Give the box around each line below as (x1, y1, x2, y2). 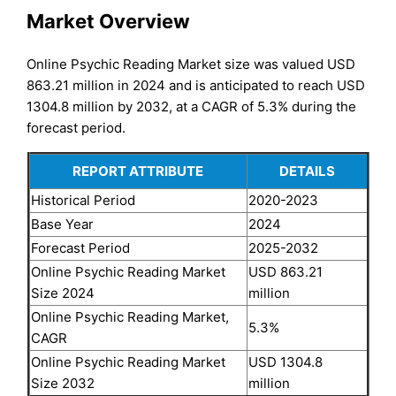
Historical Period (30, 191, 135, 209)
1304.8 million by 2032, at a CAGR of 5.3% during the (27, 97, 357, 115)
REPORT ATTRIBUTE (72, 162, 203, 179)
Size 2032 (30, 374, 95, 392)
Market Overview (27, 10, 191, 34)
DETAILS (278, 162, 335, 179)
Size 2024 (30, 284, 95, 301)
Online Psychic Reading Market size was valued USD (27, 55, 356, 72)
